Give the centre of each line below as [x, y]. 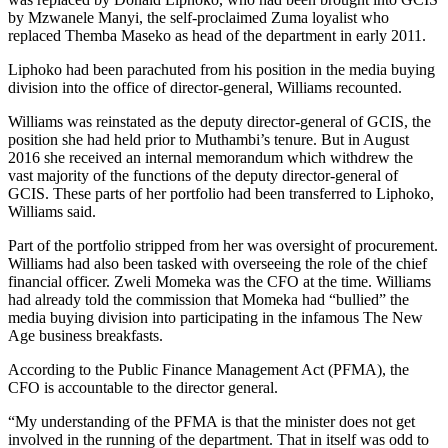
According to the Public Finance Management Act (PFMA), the [208, 370]
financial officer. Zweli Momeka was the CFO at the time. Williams [219, 282]
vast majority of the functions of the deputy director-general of [203, 176]
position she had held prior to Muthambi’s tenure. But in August [208, 140]
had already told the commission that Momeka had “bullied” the [208, 300]
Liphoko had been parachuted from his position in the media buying [221, 70]
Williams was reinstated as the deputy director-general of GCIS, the [219, 122]
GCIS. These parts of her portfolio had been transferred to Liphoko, [221, 194]
